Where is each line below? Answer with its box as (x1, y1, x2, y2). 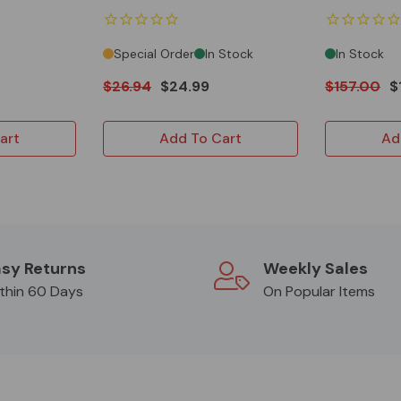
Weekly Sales (263, 258, 368, 280)
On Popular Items (263, 282, 375, 302)
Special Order (114, 46, 194, 63)
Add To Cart (159, 129, 242, 149)
